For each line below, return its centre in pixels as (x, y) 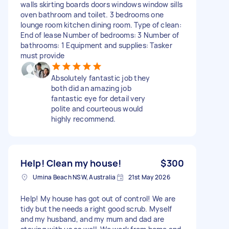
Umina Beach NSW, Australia (74, 177)
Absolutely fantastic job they (101, 78)
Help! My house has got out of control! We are (98, 198)
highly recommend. (84, 119)
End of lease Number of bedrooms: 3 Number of (100, 35)
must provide (42, 55)
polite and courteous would (97, 108)
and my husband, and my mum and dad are (93, 219)
